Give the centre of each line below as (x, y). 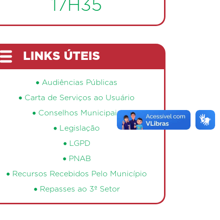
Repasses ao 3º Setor (80, 189)
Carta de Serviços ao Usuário (80, 98)
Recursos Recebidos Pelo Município (80, 174)
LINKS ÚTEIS (62, 56)
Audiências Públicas (80, 82)
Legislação (80, 128)
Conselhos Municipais (80, 113)
